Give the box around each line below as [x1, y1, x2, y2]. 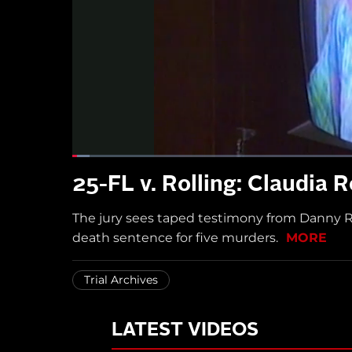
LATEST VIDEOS [112, 321, 258, 340]
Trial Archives [84, 273, 158, 286]
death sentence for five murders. [72, 229, 281, 245]
